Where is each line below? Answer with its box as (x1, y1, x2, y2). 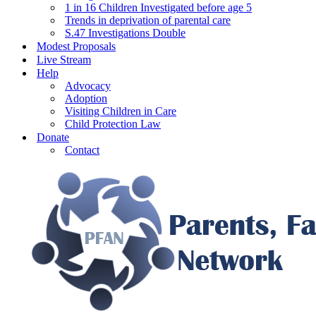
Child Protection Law (65, 118, 161, 130)
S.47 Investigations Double (65, 27, 186, 39)
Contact (65, 144, 99, 156)
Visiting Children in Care (65, 105, 176, 117)
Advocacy (65, 80, 111, 92)
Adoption (65, 92, 107, 104)
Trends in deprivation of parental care (65, 14, 231, 26)
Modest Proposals (37, 40, 116, 52)
